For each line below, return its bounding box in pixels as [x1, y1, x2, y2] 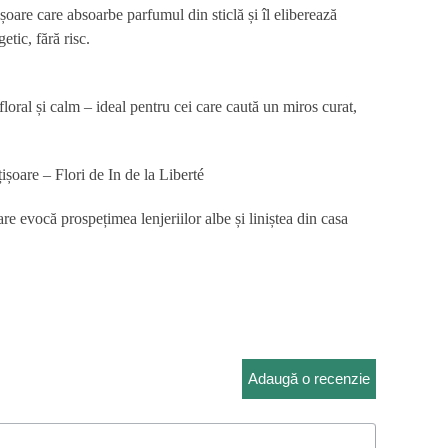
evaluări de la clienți [5, 300, 116, 316]
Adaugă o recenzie [248, 370, 370, 387]
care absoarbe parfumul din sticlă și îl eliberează [33, 6, 337, 23]
